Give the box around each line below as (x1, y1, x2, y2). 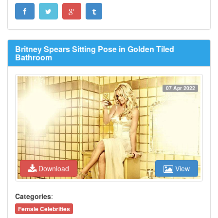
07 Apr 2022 (165, 84, 195, 91)
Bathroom (15, 51, 52, 63)
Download (36, 163, 71, 173)
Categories (15, 191, 51, 201)
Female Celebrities (18, 204, 70, 213)
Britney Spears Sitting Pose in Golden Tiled (15, 43, 174, 54)
